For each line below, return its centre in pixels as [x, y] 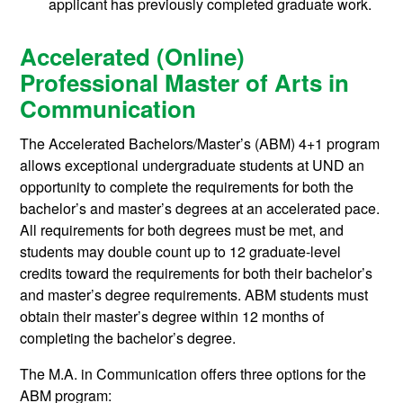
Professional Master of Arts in [185, 83]
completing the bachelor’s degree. [128, 338]
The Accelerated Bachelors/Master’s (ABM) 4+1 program [200, 144]
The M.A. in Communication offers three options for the [193, 374]
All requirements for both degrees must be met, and [182, 230]
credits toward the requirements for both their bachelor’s [197, 273]
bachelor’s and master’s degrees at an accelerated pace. [200, 209]
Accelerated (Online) [133, 57]
